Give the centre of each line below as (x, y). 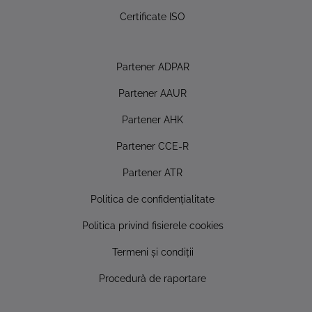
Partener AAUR (153, 93)
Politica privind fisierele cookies (153, 225)
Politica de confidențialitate (153, 198)
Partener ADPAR (153, 66)
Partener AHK (153, 119)
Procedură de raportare (153, 278)
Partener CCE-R (153, 146)
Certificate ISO (153, 16)
